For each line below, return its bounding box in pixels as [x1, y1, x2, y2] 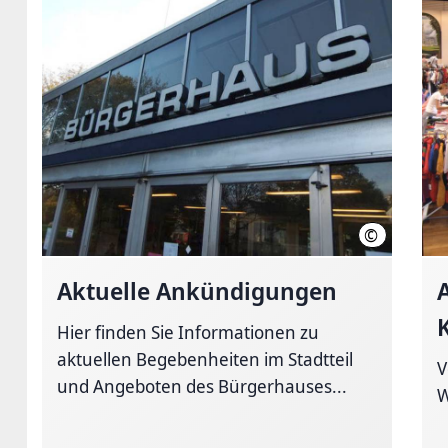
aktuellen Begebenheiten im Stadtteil [57, 347, 353, 372]
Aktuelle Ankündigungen [57, 274, 337, 308]
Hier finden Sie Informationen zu [57, 320, 319, 345]
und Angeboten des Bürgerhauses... [57, 374, 347, 399]
